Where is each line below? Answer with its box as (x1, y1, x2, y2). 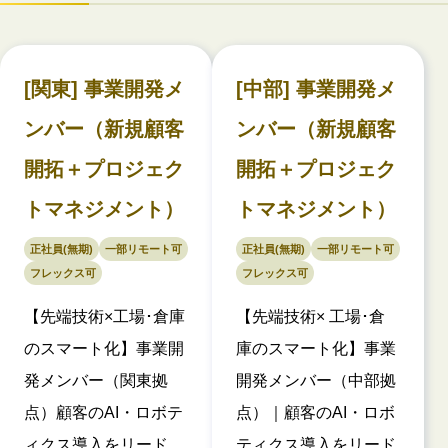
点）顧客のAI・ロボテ (24, 403, 183, 421)
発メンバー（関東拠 (24, 371, 168, 389)
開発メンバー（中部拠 (236, 371, 396, 389)
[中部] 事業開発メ (236, 77, 396, 100)
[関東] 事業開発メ (24, 77, 184, 100)
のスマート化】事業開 (24, 339, 184, 357)
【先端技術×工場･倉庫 (24, 307, 185, 325)
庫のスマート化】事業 (236, 339, 396, 357)
